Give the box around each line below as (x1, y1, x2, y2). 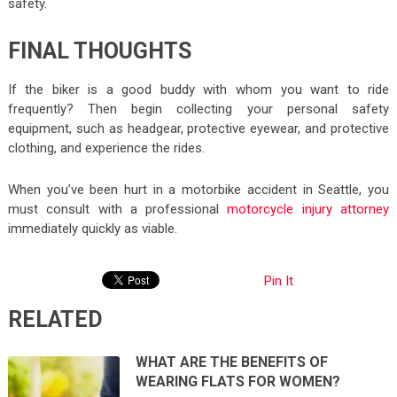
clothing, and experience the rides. (7, 140, 205, 157)
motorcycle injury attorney (227, 201, 390, 218)
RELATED (7, 307, 103, 333)
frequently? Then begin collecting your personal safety (7, 101, 390, 118)
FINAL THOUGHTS (7, 38, 191, 65)
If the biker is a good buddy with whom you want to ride (7, 82, 390, 98)
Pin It (263, 273, 293, 290)
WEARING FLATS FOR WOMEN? (136, 373, 341, 391)
